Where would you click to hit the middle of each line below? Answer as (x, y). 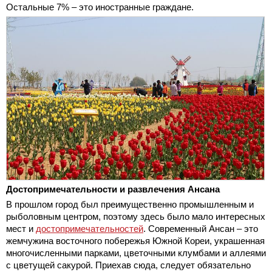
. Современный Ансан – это (201, 229)
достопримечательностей (90, 229)
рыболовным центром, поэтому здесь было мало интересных (136, 217)
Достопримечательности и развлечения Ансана (113, 189)
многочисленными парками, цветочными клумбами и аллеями (136, 253)
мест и (21, 229)
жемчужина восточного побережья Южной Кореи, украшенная (135, 241)
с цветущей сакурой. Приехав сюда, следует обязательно (128, 265)
